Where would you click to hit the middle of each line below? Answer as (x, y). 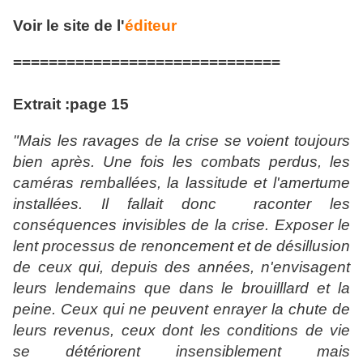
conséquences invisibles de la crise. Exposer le (181, 225)
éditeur (151, 26)
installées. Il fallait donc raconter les (181, 204)
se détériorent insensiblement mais (181, 352)
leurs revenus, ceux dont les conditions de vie (181, 331)
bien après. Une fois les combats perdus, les (181, 162)
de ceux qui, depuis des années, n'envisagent (181, 267)
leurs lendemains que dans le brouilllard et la (181, 288)
